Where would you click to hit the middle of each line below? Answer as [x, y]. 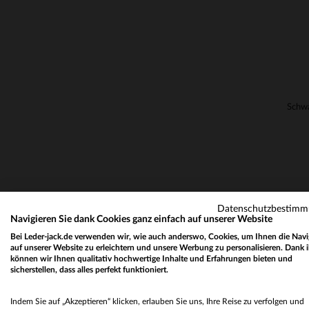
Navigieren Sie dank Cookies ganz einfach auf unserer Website [141, 219]
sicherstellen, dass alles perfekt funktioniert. [89, 270]
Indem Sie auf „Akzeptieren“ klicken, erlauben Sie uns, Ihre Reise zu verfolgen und [157, 301]
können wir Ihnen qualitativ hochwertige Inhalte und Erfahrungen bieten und [151, 259]
